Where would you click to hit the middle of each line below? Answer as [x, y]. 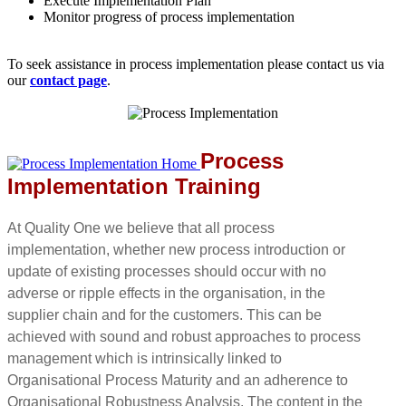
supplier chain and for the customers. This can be [164, 314]
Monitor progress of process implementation [169, 16]
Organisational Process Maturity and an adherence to [178, 380]
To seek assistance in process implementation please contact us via [196, 63]
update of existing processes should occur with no [167, 271]
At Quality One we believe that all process [141, 227]
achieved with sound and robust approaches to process [184, 336]
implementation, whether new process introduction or [176, 249]
